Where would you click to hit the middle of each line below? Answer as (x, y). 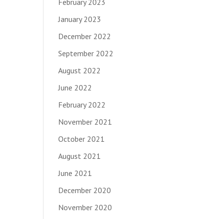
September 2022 (86, 53)
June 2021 (75, 173)
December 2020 (85, 190)
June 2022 (75, 87)
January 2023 (80, 19)
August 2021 (80, 156)
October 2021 (82, 139)
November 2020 (85, 207)
